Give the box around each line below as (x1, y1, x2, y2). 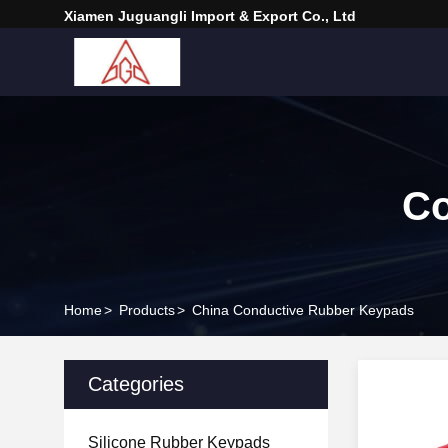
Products (119, 302, 175, 318)
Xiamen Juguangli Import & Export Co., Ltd (64, 8, 356, 24)
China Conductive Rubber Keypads (192, 302, 414, 318)
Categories (88, 373, 184, 395)
